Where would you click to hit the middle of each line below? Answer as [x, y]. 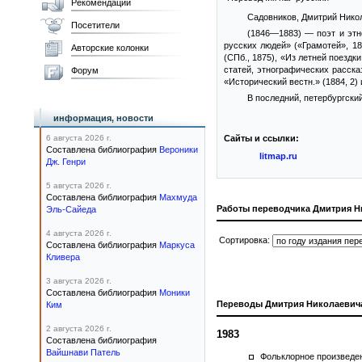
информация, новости [103, 118]
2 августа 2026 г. [79, 328]
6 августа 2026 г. [79, 138]
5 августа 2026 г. [79, 185]
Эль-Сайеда [71, 209]
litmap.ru [278, 156]
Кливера [63, 257]
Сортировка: [246, 240]
